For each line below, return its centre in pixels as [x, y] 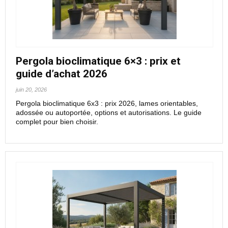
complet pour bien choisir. [57, 122]
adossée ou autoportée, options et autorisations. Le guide [109, 112]
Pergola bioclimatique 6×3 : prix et [98, 61]
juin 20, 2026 [31, 90]
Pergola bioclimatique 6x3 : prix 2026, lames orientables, [107, 103]
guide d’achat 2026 [62, 74]
